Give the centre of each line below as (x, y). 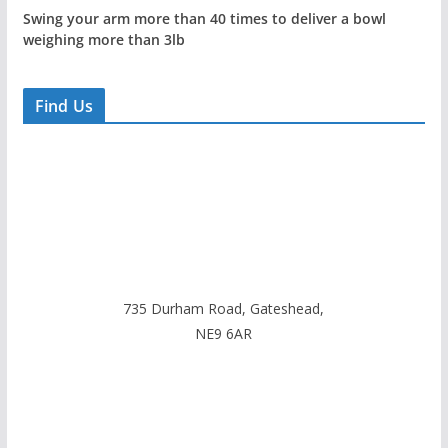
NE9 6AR (224, 334)
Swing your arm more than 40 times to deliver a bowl (204, 19)
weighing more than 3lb (103, 40)
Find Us (63, 106)
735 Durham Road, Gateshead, (224, 309)
